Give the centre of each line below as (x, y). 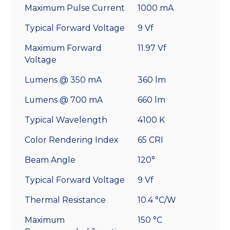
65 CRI (150, 140)
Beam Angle (50, 160)
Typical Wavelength (66, 120)
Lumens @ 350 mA (63, 80)
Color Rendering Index (71, 140)
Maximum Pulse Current (75, 8)
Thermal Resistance (65, 200)
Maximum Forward (63, 48)
